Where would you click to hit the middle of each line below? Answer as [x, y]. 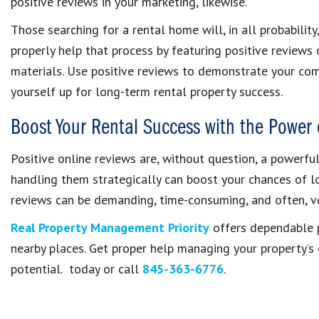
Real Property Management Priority [110, 228]
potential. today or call [77, 269]
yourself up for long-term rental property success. [147, 91]
